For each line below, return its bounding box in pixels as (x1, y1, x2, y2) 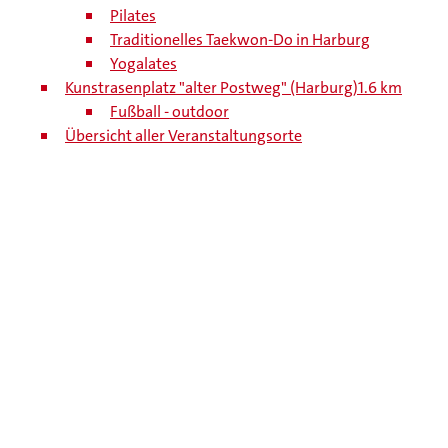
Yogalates (110, 53, 177, 74)
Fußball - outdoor (110, 101, 229, 122)
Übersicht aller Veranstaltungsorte (65, 125, 302, 146)
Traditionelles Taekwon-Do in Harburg (110, 29, 370, 50)
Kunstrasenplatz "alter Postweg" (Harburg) (65, 77, 358, 98)
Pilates (110, 5, 156, 26)
